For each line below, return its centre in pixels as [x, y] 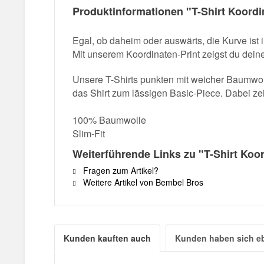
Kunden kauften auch [107, 238]
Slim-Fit [89, 133]
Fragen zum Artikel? [120, 170]
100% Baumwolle [109, 120]
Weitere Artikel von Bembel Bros [142, 182]
